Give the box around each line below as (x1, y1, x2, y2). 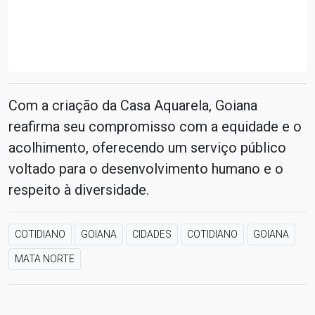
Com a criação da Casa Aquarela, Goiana (8, 97, 257, 114)
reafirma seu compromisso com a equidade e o (8, 118, 302, 135)
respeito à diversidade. (8, 181, 149, 198)
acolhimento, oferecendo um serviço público (8, 139, 286, 156)
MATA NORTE (15, 253, 75, 264)
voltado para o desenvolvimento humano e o (8, 160, 283, 177)
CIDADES (132, 229, 172, 240)
